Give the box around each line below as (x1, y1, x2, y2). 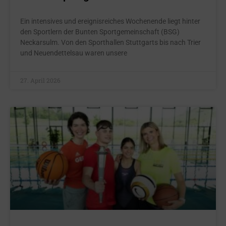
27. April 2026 (20, 76, 61, 84)
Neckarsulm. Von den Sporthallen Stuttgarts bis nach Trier (20, 38, 201, 46)
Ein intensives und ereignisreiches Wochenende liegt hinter (20, 17, 200, 25)
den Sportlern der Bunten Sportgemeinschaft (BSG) (20, 28, 180, 36)
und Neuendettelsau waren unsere (20, 49, 127, 57)
